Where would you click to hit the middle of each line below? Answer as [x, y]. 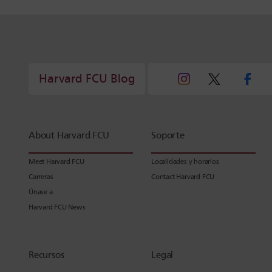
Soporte [168, 135]
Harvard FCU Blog [87, 79]
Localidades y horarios [185, 161]
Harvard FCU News [57, 207]
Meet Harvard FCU [56, 161]
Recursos [46, 255]
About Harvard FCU [69, 135]
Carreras [41, 176]
